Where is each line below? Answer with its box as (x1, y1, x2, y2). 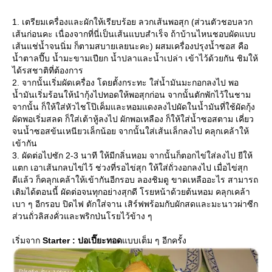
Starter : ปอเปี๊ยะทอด (42, 236, 122, 246)
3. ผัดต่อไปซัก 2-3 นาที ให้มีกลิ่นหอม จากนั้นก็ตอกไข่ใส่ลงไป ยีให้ (12, 151, 253, 161)
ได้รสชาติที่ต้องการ (12, 66, 83, 76)
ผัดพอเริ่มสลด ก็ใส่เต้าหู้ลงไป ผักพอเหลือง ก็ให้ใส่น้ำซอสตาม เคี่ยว (12, 114, 254, 124)
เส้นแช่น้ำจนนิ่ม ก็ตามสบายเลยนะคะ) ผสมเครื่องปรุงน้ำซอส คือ (12, 41, 248, 52)
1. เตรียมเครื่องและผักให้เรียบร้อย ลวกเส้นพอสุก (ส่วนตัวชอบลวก (12, 17, 253, 27)
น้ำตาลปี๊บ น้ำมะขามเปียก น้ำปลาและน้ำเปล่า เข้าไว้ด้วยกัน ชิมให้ (12, 53, 258, 64)
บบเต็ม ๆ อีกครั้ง (122, 236, 186, 246)
